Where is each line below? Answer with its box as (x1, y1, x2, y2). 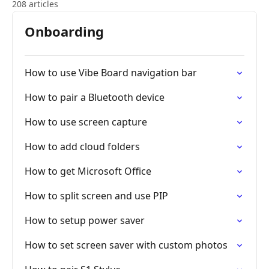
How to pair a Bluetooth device (25, 91, 165, 104)
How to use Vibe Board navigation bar (25, 66, 197, 79)
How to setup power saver (25, 214, 145, 227)
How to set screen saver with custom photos (25, 238, 228, 252)
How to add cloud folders (25, 140, 140, 153)
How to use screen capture (25, 115, 147, 128)
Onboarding (25, 22, 104, 40)
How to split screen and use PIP (25, 189, 168, 202)
